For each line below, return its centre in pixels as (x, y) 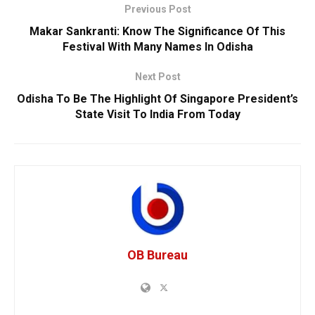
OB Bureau (157, 255)
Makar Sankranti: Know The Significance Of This (157, 31)
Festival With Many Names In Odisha (157, 46)
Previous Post (157, 9)
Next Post (157, 76)
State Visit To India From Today (157, 114)
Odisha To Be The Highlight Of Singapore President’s (157, 98)
